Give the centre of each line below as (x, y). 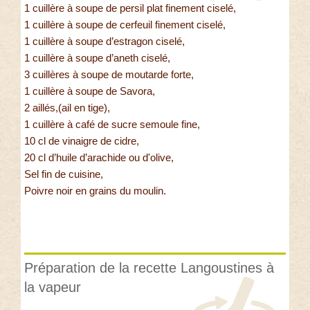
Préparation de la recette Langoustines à (149, 267)
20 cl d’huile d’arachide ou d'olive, (99, 157)
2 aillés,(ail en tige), (67, 107)
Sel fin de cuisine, (64, 174)
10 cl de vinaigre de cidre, (82, 140)
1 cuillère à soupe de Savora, (90, 91)
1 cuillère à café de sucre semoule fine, (112, 124)
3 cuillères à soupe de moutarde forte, (109, 74)
